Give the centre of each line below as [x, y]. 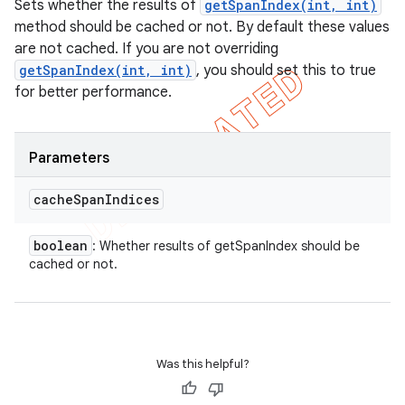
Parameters [69, 158]
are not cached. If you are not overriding [146, 49]
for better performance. [93, 92]
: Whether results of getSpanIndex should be [226, 246]
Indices [132, 199]
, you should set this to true [286, 71]
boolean [61, 245]
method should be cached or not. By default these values [202, 27]
